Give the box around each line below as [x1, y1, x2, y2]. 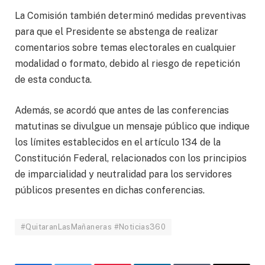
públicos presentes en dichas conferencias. [15, 184, 205, 196]
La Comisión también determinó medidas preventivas [15, 10, 246, 22]
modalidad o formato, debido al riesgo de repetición [15, 58, 240, 70]
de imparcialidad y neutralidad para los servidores [15, 168, 232, 180]
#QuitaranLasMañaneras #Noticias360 [21, 222, 166, 231]
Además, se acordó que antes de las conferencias [15, 104, 229, 116]
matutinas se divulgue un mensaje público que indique [15, 120, 250, 132]
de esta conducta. [15, 74, 92, 86]
